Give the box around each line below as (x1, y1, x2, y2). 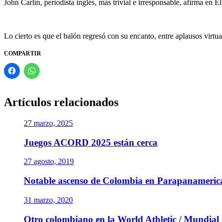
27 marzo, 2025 (24, 119, 73, 127)
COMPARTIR (4, 50, 41, 57)
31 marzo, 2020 (24, 195, 73, 204)
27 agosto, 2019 (24, 157, 74, 166)
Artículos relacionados (4, 96, 118, 109)
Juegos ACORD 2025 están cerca (24, 137, 158, 148)
